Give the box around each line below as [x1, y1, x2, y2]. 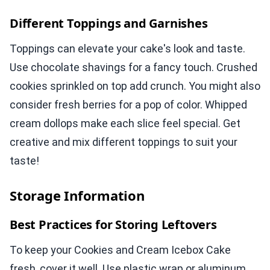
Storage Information [10, 186, 145, 205]
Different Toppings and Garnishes [10, 15, 208, 32]
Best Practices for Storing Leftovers [10, 216, 217, 233]
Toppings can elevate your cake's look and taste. [10, 42, 245, 55]
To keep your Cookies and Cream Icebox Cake [10, 243, 231, 257]
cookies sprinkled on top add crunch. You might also [10, 80, 260, 93]
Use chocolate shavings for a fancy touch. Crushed [10, 61, 257, 74]
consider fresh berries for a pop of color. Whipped [10, 98, 247, 111]
